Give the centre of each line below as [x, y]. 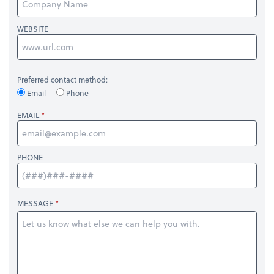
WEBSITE [33, 28]
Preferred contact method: [63, 80]
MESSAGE [35, 203]
